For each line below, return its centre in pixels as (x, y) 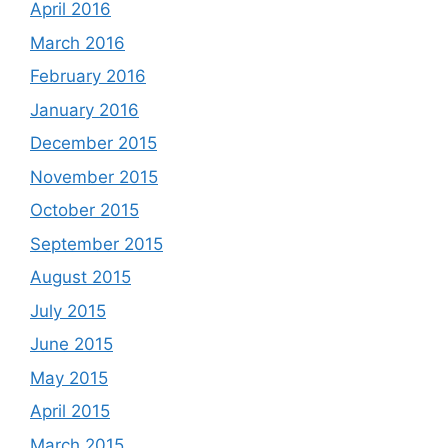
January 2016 (84, 109)
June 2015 (71, 344)
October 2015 (84, 210)
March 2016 (77, 42)
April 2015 (70, 411)
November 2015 (94, 176)
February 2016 (88, 76)
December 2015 (93, 143)
